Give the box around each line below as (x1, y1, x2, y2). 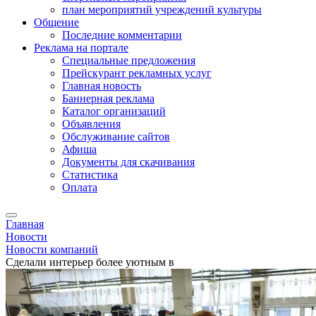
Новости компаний (6, 243, 98, 255)
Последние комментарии (62, 29, 182, 41)
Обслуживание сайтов (62, 130, 170, 142)
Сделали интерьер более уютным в (6, 256, 174, 268)
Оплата (62, 181, 97, 193)
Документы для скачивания (62, 156, 195, 168)
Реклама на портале (34, 42, 128, 54)
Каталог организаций (62, 105, 166, 117)
